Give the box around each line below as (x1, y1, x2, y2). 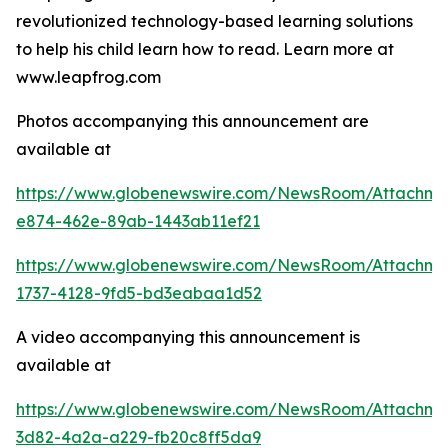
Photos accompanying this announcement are (16, 111, 369, 131)
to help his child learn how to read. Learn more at (16, 39, 394, 59)
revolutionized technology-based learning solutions (16, 11, 413, 31)
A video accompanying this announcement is (16, 327, 360, 347)
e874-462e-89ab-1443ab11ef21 (16, 211, 260, 231)
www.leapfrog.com (16, 67, 161, 87)
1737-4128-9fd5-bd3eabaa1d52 (16, 283, 262, 303)
